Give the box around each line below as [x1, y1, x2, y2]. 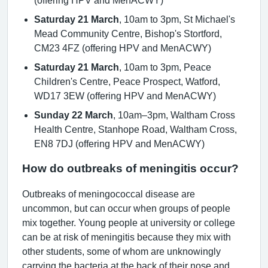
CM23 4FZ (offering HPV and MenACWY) [34, 42, 211, 53]
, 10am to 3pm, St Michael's [119, 14, 235, 24]
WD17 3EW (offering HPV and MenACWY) [34, 90, 216, 100]
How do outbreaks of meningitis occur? [22, 162, 239, 174]
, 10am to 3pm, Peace [119, 62, 211, 72]
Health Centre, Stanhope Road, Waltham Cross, [34, 124, 237, 134]
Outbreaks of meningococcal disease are [22, 188, 195, 199]
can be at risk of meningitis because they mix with [22, 232, 231, 242]
